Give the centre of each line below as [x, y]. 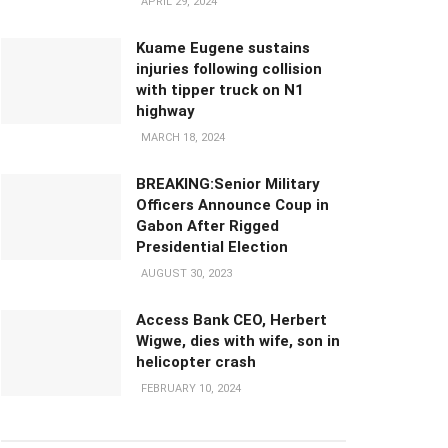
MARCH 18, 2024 [181, 137]
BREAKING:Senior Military [228, 184]
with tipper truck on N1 [220, 90]
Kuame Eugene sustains [223, 48]
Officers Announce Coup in [232, 205]
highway [165, 111]
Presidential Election [212, 247]
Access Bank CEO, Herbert [231, 320]
